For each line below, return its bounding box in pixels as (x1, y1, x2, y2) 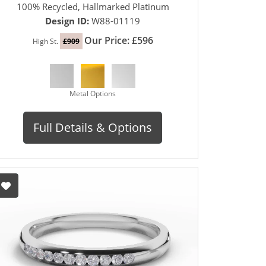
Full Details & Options (33, 119, 152, 136)
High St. (32, 36, 60, 47)
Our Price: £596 (84, 34, 153, 47)
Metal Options (69, 88, 116, 99)
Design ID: (45, 15, 91, 27)
